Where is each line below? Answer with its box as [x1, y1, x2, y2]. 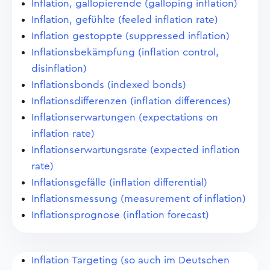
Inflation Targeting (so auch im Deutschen [31, 255, 230, 265]
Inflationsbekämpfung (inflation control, [31, 47, 219, 57]
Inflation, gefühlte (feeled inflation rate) [31, 14, 218, 25]
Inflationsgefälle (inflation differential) [31, 177, 207, 187]
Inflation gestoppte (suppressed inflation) [31, 31, 230, 41]
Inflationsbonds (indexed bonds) [31, 80, 186, 90]
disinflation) [31, 63, 87, 74]
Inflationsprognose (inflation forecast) [31, 210, 209, 220]
